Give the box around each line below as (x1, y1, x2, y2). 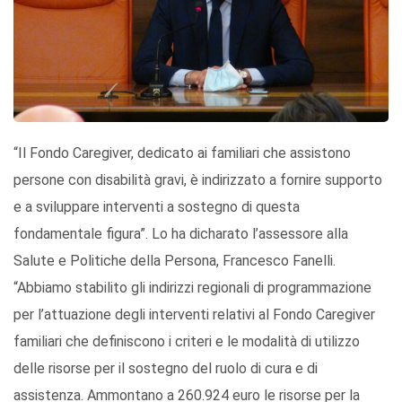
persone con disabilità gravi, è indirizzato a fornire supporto (13, 170, 382, 188)
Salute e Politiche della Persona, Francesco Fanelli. (13, 251, 336, 269)
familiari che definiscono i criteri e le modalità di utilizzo (13, 332, 360, 350)
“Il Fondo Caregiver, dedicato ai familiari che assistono (13, 144, 351, 162)
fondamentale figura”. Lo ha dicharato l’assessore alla (13, 224, 348, 242)
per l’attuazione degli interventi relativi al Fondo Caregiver (13, 305, 375, 323)
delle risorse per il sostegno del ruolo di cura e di (13, 359, 318, 377)
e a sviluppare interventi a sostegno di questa (13, 197, 300, 215)
